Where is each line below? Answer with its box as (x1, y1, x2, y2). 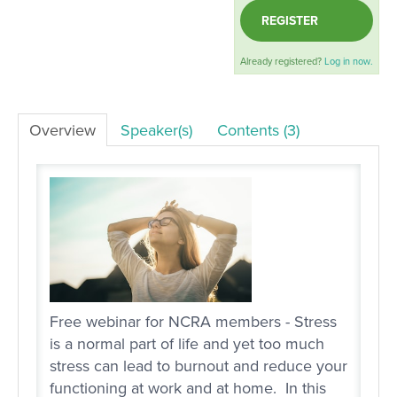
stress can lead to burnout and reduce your (50, 354, 347, 378)
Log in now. (324, 53, 373, 68)
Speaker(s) (121, 119, 192, 143)
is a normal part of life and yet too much (50, 332, 324, 356)
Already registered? (240, 53, 324, 68)
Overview (29, 119, 96, 143)
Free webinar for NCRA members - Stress (50, 310, 337, 334)
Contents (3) (217, 119, 300, 143)
